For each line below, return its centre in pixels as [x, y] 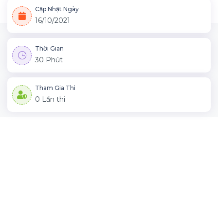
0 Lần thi [50, 99]
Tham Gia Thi [55, 88]
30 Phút [49, 60]
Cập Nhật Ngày [57, 9]
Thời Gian [49, 48]
